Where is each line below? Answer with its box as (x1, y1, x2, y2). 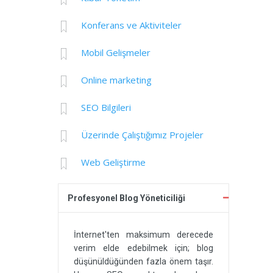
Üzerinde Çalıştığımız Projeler (80, 129, 204, 141)
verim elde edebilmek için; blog (74, 243, 213, 253)
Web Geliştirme (80, 156, 146, 169)
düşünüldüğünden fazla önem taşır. (74, 257, 213, 267)
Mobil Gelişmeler (80, 46, 151, 59)
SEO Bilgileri (80, 101, 131, 114)
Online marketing (80, 74, 152, 87)
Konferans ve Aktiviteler (80, 19, 182, 32)
